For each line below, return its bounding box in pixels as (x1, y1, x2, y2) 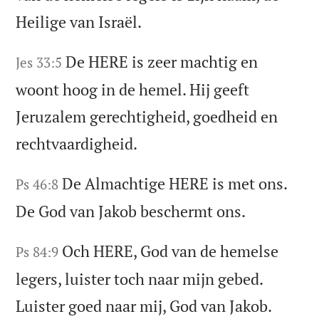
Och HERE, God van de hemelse (62, 241, 279, 262)
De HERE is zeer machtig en (66, 51, 258, 73)
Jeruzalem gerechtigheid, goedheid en (16, 106, 278, 127)
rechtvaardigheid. (16, 133, 138, 155)
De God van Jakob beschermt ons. (16, 201, 246, 222)
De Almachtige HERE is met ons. (62, 173, 288, 194)
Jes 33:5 (16, 53, 63, 72)
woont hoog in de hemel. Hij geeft (16, 79, 250, 100)
